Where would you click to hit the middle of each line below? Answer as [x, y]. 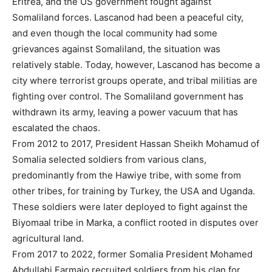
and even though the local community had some [115, 33]
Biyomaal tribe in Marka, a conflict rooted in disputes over [135, 223]
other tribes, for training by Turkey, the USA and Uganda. [134, 191]
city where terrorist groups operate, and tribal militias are [135, 81]
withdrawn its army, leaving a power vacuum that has [125, 112]
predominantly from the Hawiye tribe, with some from [127, 175]
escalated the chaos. [56, 128]
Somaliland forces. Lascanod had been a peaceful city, [128, 18]
